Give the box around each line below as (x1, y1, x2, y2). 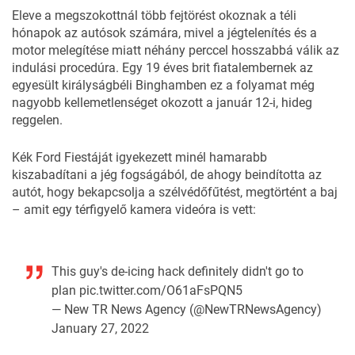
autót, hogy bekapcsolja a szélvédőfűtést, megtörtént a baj (12, 184, 338, 200)
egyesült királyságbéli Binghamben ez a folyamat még (12, 77, 315, 93)
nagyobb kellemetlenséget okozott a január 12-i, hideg (12, 94, 312, 110)
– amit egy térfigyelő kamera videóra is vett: (12, 201, 256, 217)
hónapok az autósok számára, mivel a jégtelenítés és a (12, 25, 317, 40)
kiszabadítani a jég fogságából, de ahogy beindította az (12, 166, 322, 182)
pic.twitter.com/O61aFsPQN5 (79, 282, 242, 298)
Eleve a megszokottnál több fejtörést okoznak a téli (12, 7, 296, 23)
